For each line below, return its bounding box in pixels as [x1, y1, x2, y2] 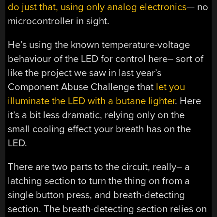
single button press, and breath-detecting [8, 189, 186, 201]
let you [156, 80, 186, 93]
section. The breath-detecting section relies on [8, 203, 207, 216]
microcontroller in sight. [8, 15, 110, 27]
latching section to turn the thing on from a [8, 175, 190, 187]
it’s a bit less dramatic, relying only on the [8, 108, 185, 121]
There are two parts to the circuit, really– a [8, 161, 190, 173]
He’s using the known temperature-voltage [8, 38, 190, 51]
